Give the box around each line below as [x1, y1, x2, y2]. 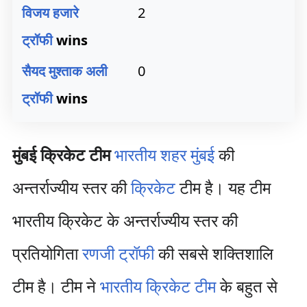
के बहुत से [215, 275, 278, 297]
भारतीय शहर [114, 143, 186, 166]
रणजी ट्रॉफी [82, 242, 154, 265]
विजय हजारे [22, 3, 79, 22]
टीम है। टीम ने [12, 275, 100, 297]
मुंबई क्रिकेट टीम [12, 143, 114, 166]
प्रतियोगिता [12, 242, 82, 265]
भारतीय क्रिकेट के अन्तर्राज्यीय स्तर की [12, 209, 238, 232]
